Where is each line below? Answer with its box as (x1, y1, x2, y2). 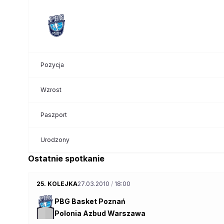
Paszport (40, 110, 67, 118)
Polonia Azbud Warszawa (54, 208, 145, 217)
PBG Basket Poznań (54, 196, 125, 205)
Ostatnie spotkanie (28, 153, 104, 163)
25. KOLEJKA (36, 180, 77, 187)
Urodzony (40, 135, 69, 143)
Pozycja (40, 60, 64, 68)
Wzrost (40, 85, 61, 93)
